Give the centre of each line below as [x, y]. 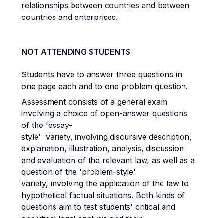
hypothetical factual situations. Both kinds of [103, 195]
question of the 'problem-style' [79, 172]
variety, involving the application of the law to [105, 183]
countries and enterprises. [70, 17]
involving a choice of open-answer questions [104, 113]
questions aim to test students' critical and [98, 207]
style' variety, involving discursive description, [107, 137]
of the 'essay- [47, 125]
